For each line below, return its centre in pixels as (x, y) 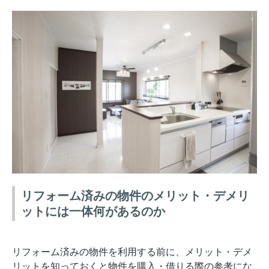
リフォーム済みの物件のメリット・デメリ (135, 196)
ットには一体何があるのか (93, 212)
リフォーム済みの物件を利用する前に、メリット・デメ (132, 252)
